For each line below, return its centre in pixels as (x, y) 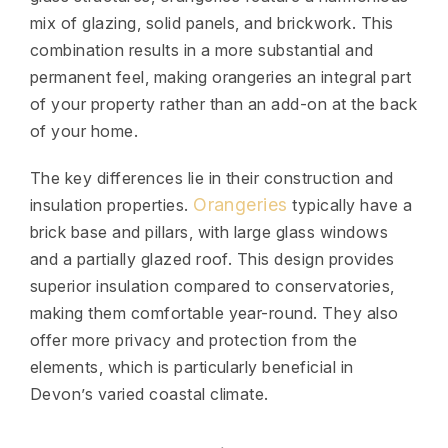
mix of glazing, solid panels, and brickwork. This (212, 23)
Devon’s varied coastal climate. (149, 394)
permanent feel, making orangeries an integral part (221, 77)
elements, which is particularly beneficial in (192, 367)
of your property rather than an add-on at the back (224, 104)
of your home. (84, 131)
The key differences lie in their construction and (212, 178)
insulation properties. (112, 205)
